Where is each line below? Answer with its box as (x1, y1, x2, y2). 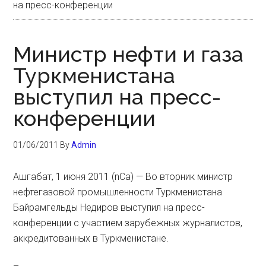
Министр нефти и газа (13, 42, 244, 66)
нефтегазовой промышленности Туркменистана (13, 186, 223, 198)
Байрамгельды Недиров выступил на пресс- (13, 202, 205, 213)
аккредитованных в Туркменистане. (13, 233, 169, 244)
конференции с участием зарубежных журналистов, (13, 217, 243, 229)
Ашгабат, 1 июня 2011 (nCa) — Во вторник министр (13, 171, 233, 182)
